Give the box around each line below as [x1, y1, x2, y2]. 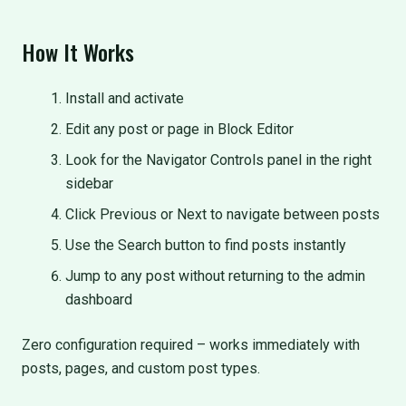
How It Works [22, 35, 134, 68]
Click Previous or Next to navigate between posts [65, 206, 380, 223]
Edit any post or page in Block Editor [65, 121, 294, 138]
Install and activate [65, 90, 184, 107]
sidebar [65, 175, 113, 192]
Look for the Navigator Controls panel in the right [65, 151, 372, 169]
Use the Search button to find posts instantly [65, 237, 346, 254]
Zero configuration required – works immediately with [22, 336, 360, 353]
